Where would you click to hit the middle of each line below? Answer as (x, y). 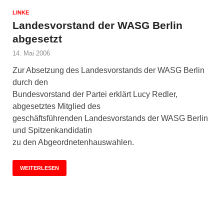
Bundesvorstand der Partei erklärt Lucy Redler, (95, 94)
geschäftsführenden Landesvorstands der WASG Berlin (110, 118)
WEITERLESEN (39, 168)
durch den (30, 82)
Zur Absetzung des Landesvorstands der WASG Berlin (108, 70)
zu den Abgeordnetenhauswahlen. (74, 142)
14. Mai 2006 (31, 53)
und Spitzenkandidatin (52, 130)
